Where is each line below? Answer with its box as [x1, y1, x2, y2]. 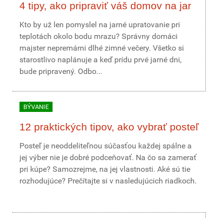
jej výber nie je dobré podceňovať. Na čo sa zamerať [19, 153, 197, 162]
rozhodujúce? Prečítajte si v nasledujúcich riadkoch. [19, 176, 197, 185]
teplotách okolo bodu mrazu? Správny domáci [19, 32, 178, 41]
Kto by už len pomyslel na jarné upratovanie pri [19, 20, 180, 29]
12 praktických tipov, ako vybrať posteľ [19, 121, 199, 132]
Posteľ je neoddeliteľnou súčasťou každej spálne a [19, 141, 192, 150]
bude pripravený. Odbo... [19, 67, 102, 76]
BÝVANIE [23, 103, 49, 110]
